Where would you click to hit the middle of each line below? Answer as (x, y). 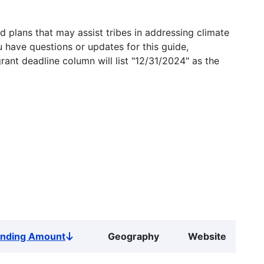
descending (93, 249)
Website (207, 236)
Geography (133, 236)
